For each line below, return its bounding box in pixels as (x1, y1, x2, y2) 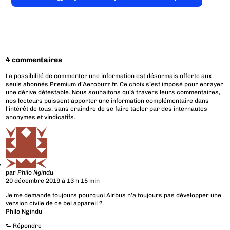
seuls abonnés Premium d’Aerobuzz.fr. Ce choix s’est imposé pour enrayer (6, 81, 224, 88)
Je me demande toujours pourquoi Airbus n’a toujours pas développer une (6, 191, 222, 199)
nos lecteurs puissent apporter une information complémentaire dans (6, 97, 209, 105)
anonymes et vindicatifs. (6, 113, 76, 121)
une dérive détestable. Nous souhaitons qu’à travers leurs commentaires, (6, 89, 221, 97)
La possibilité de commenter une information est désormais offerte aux (6, 72, 212, 80)
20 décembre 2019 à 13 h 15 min (6, 177, 100, 185)
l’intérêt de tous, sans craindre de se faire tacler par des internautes (6, 105, 208, 113)
